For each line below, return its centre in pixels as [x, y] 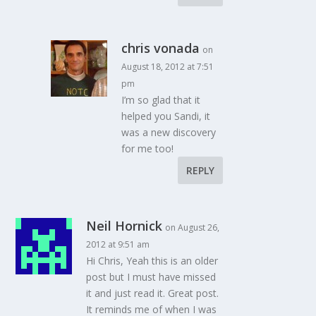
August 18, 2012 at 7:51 [168, 67]
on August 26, [193, 228]
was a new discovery [169, 133]
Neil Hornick [124, 226]
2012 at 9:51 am [118, 245]
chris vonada [161, 48]
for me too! [148, 149]
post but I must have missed [151, 277]
